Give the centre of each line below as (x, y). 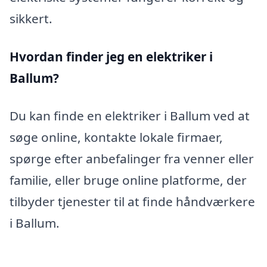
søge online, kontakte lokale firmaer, (116, 137)
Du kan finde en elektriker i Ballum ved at (130, 116)
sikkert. (31, 19)
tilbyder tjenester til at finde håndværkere (132, 202)
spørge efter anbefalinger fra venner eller (132, 159)
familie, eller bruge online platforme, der (128, 180)
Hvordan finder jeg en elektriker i (111, 56)
